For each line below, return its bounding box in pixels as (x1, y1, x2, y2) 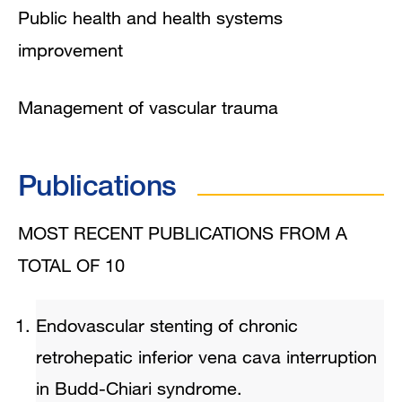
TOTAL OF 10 (18, 254, 125, 275)
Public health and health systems (18, 6, 283, 28)
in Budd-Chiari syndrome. (36, 377, 242, 398)
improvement (18, 39, 123, 60)
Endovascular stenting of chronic (36, 314, 298, 336)
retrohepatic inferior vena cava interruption (36, 345, 377, 367)
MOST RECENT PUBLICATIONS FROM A (18, 222, 347, 243)
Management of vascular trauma (18, 96, 278, 118)
